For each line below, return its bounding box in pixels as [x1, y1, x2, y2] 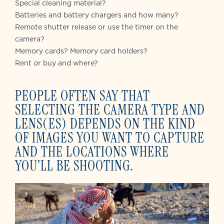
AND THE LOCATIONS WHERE [15, 142, 169, 161]
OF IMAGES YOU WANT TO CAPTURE [15, 128, 204, 147]
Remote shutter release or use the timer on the [15, 21, 178, 32]
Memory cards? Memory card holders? [15, 45, 147, 56]
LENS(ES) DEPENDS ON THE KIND [15, 114, 195, 133]
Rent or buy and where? [15, 57, 98, 68]
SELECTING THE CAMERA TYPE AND [15, 100, 205, 119]
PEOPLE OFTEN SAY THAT [15, 86, 150, 105]
